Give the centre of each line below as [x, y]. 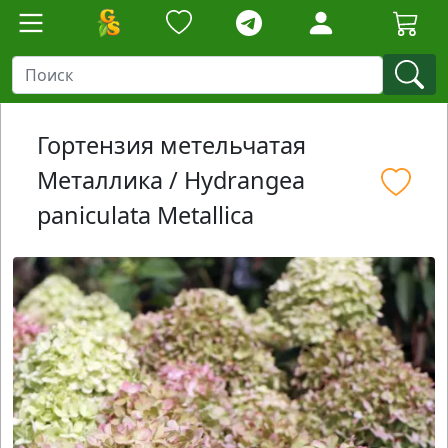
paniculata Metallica [145, 215]
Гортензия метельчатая [171, 145]
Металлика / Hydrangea [171, 180]
